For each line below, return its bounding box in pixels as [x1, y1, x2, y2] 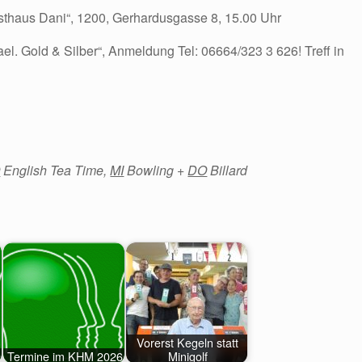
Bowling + [124, 160, 188, 179]
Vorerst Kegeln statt [137, 333, 238, 351]
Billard [207, 160, 248, 179]
